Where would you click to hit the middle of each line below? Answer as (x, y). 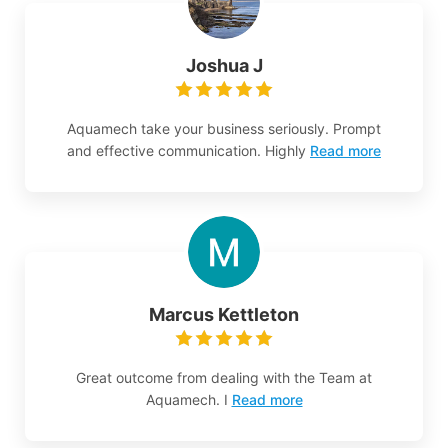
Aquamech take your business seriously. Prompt (224, 129)
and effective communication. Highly (186, 151)
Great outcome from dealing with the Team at (224, 378)
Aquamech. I (186, 400)
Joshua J (224, 66)
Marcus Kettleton (224, 315)
